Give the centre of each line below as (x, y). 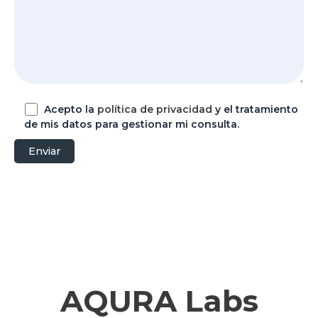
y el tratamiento (256, 110)
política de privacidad (155, 110)
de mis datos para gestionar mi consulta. (132, 125)
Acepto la (71, 110)
